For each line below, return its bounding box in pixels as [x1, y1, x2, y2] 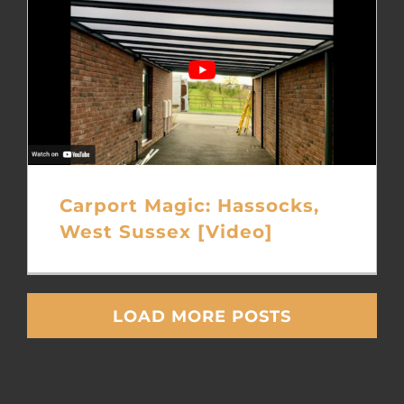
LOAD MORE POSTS [113, 306, 291, 326]
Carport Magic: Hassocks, [59, 193, 319, 216]
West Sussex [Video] [59, 219, 272, 243]
